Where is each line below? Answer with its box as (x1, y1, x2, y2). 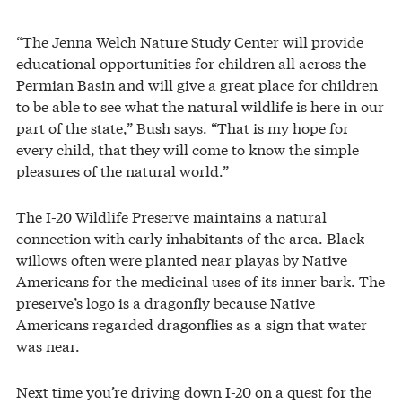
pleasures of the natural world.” (16, 159, 229, 180)
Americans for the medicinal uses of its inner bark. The (16, 269, 385, 291)
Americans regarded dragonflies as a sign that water (16, 312, 367, 334)
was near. (16, 334, 80, 355)
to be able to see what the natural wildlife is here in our (16, 94, 384, 116)
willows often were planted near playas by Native (16, 248, 347, 269)
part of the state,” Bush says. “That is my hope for (16, 116, 349, 137)
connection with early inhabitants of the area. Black (16, 226, 364, 248)
